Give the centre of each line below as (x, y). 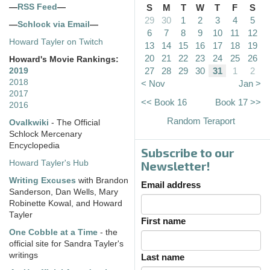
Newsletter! (176, 165)
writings (24, 255)
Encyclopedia (34, 145)
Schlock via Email (54, 24)
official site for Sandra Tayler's (66, 243)
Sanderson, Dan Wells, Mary (64, 192)
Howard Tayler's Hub (49, 163)
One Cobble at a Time (53, 232)
